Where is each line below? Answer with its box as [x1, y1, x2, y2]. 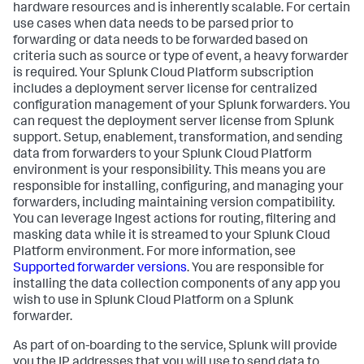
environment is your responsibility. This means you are [13, 165, 326, 179]
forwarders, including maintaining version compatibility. [13, 197, 335, 211]
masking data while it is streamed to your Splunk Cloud [13, 230, 330, 244]
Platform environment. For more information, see [13, 246, 296, 260]
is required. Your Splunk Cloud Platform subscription [13, 67, 314, 81]
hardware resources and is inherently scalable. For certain [13, 2, 350, 16]
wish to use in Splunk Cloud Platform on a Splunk [13, 295, 293, 309]
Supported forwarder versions [13, 262, 187, 276]
